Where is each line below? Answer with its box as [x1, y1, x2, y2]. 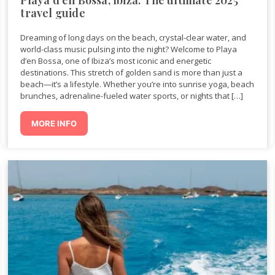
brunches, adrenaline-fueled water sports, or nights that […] [20, 90, 244, 101]
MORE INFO [31, 118, 77, 128]
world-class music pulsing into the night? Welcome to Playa [20, 43, 238, 55]
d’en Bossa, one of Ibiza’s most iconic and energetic [20, 55, 212, 66]
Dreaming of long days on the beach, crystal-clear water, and [20, 31, 247, 43]
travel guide [20, 5, 85, 20]
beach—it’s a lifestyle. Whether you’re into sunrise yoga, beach [20, 78, 255, 90]
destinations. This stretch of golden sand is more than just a [20, 66, 243, 78]
